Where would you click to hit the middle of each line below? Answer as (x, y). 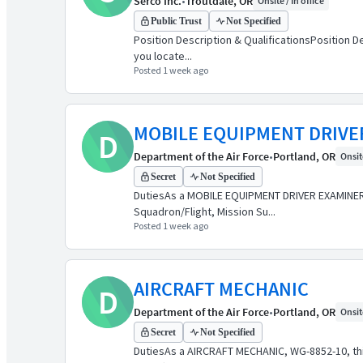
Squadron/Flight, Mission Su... (205, 211)
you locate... (163, 56)
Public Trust (176, 21)
